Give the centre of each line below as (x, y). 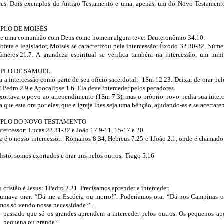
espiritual (84, 55)
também (142, 55)
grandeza (56, 55)
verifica (118, 55)
